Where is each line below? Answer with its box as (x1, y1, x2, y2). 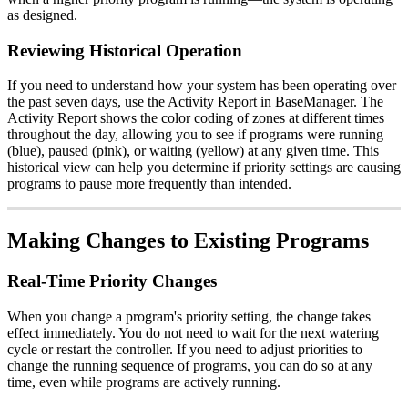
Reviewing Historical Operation (7, 40, 242, 60)
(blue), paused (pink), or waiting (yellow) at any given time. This (7, 143, 379, 159)
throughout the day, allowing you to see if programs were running (7, 127, 383, 143)
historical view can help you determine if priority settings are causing (7, 159, 401, 176)
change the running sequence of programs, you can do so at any (7, 357, 372, 373)
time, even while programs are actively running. (7, 373, 280, 390)
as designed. (7, 6, 77, 23)
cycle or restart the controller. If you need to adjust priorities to (7, 341, 362, 357)
